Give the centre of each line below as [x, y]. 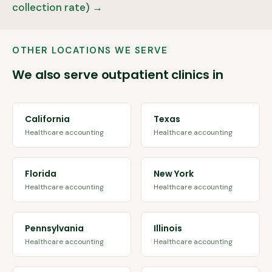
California [47, 119]
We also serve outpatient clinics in [118, 75]
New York [174, 174]
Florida [41, 174]
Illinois [168, 228]
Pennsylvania [54, 228]
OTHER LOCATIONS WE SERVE [90, 50]
